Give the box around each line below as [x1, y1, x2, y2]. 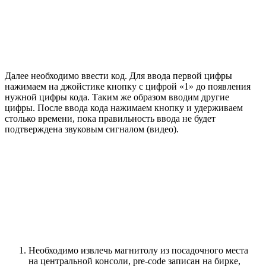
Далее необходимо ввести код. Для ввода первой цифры [5, 71, 232, 81]
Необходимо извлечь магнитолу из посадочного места [28, 245, 248, 256]
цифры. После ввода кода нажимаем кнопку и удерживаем [5, 103, 243, 113]
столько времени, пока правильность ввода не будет [5, 113, 216, 124]
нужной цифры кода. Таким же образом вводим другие [5, 92, 229, 103]
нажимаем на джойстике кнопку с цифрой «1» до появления [5, 81, 251, 92]
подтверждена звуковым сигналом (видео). [5, 124, 179, 135]
